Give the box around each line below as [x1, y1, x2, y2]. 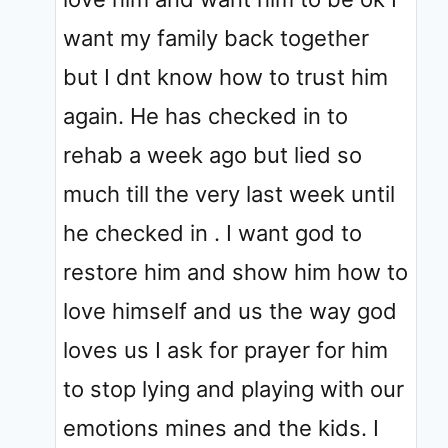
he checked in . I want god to [63, 219, 362, 246]
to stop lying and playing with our [63, 375, 404, 402]
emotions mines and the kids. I [63, 414, 379, 441]
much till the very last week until [63, 180, 395, 207]
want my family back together [63, 24, 369, 51]
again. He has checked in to [63, 102, 348, 129]
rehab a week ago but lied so [63, 141, 362, 168]
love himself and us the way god [63, 297, 397, 324]
